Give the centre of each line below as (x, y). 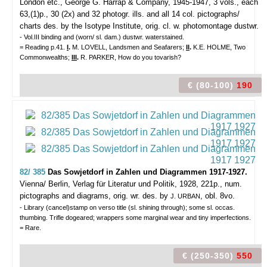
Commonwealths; (46, 57)
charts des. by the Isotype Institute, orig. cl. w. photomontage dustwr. (139, 26)
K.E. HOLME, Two (219, 47)
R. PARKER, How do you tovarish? (131, 57)
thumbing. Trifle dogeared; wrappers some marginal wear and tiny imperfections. (135, 218)
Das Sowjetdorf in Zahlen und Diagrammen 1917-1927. (148, 172)
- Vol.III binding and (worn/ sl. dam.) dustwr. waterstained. (102, 37)
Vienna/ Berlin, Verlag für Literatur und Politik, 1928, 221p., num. (131, 184)
